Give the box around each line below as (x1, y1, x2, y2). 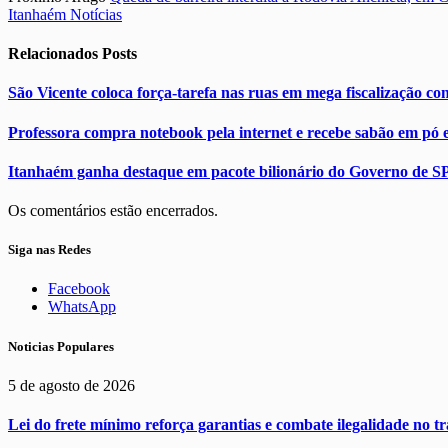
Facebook (48, 280, 110, 298)
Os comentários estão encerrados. (8, 202, 218, 220)
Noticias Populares (8, 338, 114, 354)
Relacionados (8, 45, 102, 63)
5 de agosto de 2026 (8, 376, 135, 394)
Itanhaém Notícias (8, 5, 122, 23)
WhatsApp (48, 298, 116, 316)
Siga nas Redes (8, 242, 91, 258)
